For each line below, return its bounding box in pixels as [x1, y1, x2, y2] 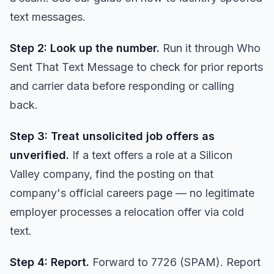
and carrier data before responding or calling [10, 80, 234, 92]
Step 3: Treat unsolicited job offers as [10, 130, 215, 143]
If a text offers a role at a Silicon [69, 149, 232, 161]
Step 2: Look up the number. [10, 42, 160, 54]
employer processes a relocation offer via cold [10, 206, 244, 218]
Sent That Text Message [10, 61, 133, 73]
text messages [10, 10, 83, 23]
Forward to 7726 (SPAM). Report [89, 256, 261, 268]
